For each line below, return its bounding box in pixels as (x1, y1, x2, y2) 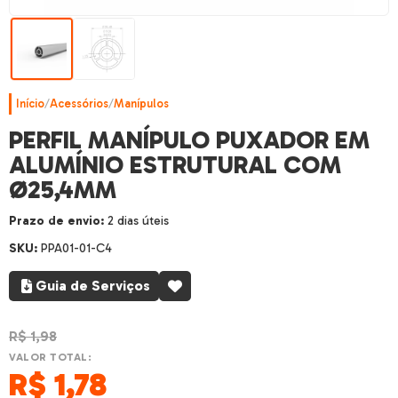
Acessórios (50, 97, 108, 110)
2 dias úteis (107, 213, 169, 228)
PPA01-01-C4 (41, 241, 112, 256)
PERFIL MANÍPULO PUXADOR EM (9, 125, 370, 155)
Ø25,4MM (9, 175, 116, 204)
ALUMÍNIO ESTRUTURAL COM (9, 150, 341, 179)
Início (16, 97, 44, 110)
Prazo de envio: (9, 213, 104, 228)
